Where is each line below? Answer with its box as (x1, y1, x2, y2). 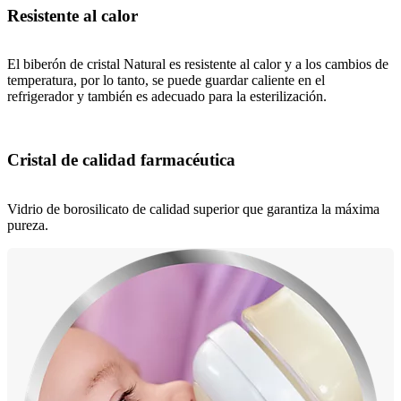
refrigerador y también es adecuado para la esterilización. (7, 89, 327, 105)
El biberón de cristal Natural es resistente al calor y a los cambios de (7, 56, 388, 73)
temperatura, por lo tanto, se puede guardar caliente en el (7, 73, 325, 89)
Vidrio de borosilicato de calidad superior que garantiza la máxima (7, 200, 380, 217)
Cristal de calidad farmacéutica (7, 149, 235, 169)
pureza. (7, 217, 48, 233)
